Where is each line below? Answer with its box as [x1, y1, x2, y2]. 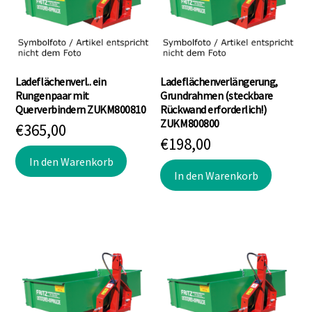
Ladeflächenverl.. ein [15, 75, 107, 89]
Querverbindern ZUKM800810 [15, 102, 146, 117]
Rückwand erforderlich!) [160, 102, 267, 117]
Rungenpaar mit [15, 88, 89, 103]
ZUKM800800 [160, 116, 219, 131]
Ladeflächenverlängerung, [160, 75, 278, 89]
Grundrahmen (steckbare [160, 88, 273, 103]
